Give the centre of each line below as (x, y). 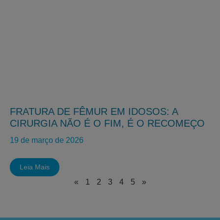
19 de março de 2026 (47, 140)
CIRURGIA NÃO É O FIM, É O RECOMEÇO (107, 123)
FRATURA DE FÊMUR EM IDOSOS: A (94, 111)
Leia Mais (35, 167)
